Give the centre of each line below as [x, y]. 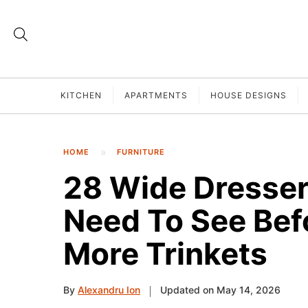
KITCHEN [81, 96]
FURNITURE [141, 152]
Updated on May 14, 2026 [220, 290]
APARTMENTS [156, 96]
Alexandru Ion [109, 290]
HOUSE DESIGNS [249, 96]
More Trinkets [165, 254]
